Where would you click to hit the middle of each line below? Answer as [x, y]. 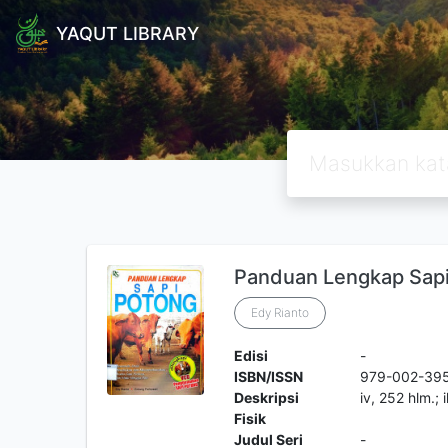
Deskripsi [266, 397]
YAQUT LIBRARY [127, 33]
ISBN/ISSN [268, 376]
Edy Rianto [279, 312]
